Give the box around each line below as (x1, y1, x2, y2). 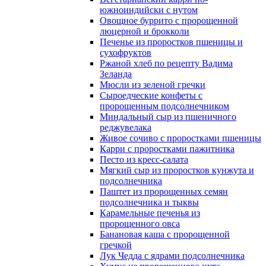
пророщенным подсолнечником (100, 101, 229, 111)
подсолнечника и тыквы (100, 197, 199, 207)
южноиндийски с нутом (100, 5, 198, 15)
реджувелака (100, 122, 151, 132)
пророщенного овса (100, 218, 180, 229)
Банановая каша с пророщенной (100, 229, 230, 239)
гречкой (100, 240, 132, 250)
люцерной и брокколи (100, 26, 189, 36)
